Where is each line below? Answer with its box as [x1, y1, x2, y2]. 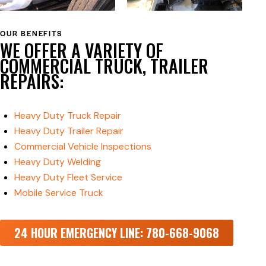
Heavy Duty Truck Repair [14, 109, 121, 122]
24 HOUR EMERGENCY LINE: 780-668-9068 [14, 224, 219, 242]
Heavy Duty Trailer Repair [14, 125, 123, 138]
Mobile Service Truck [14, 186, 103, 199]
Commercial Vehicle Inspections [14, 140, 151, 153]
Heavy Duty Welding [14, 156, 101, 169]
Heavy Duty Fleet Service [14, 171, 122, 184]
